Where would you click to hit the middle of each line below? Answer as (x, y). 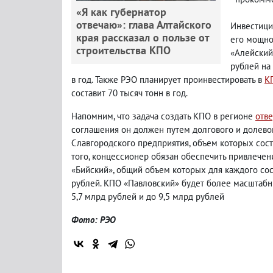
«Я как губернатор (121, 12)
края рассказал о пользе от (143, 37)
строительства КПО (123, 50)
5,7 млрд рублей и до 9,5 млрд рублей (148, 196)
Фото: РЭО (94, 219)
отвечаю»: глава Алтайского (144, 24)
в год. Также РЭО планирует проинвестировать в (168, 79)
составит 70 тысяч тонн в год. (129, 93)
